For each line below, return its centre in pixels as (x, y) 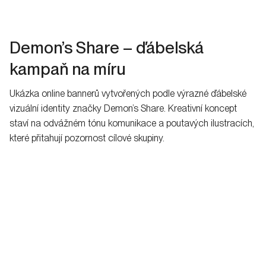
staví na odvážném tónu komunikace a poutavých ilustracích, (132, 123)
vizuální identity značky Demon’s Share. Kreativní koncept (123, 109)
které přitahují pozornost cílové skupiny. (87, 138)
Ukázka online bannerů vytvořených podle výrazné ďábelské (128, 94)
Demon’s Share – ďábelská (107, 48)
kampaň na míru (68, 69)
